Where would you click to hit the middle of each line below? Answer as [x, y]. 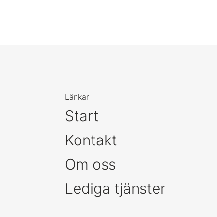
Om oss [90, 164]
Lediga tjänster [115, 188]
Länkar [77, 97]
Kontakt [91, 140]
